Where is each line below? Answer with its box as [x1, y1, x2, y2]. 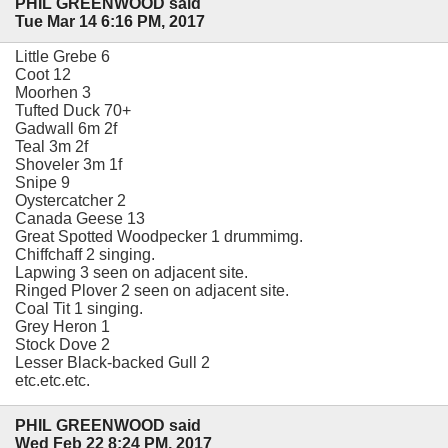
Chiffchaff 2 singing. [15, 245, 155, 263]
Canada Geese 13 [15, 209, 145, 227]
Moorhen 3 [15, 83, 91, 101]
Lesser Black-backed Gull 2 [15, 353, 210, 371]
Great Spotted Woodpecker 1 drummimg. [15, 227, 303, 245]
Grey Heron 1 [15, 317, 110, 335]
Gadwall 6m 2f [15, 119, 117, 137]
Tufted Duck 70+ [15, 101, 131, 119]
